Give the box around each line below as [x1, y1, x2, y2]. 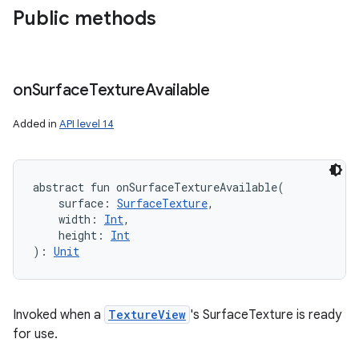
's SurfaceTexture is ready [190, 307, 341, 323]
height [58, 228, 97, 243]
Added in [13, 117, 59, 131]
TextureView [108, 307, 186, 322]
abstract [33, 179, 84, 195]
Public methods [13, 6, 156, 30]
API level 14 [59, 117, 114, 131]
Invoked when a [13, 307, 104, 323]
